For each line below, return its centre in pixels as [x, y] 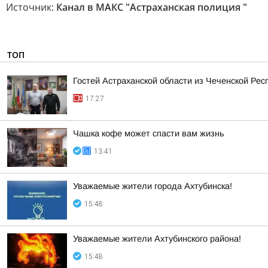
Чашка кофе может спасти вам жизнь [149, 133]
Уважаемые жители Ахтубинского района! [157, 239]
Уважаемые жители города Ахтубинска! [153, 186]
